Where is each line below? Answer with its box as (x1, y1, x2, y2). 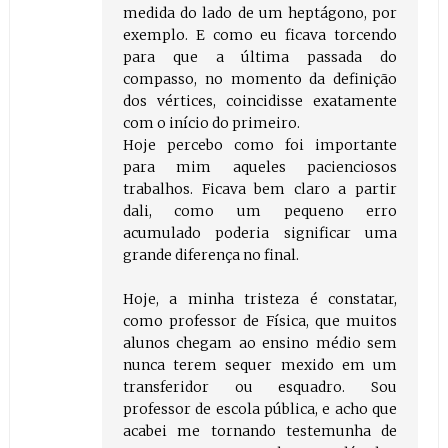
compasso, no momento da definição (122, 70, 398, 89)
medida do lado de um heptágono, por (122, 4, 398, 23)
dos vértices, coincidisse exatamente (122, 92, 398, 111)
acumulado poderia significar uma (122, 224, 398, 243)
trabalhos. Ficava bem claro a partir (122, 180, 398, 199)
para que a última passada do (122, 48, 398, 67)
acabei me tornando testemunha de (122, 422, 398, 441)
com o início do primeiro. (122, 114, 300, 133)
